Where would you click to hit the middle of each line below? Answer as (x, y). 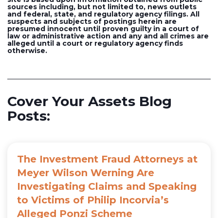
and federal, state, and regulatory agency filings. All (103, 14)
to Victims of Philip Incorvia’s (93, 200)
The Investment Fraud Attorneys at (107, 159)
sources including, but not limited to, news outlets (102, 7)
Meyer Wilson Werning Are (86, 173)
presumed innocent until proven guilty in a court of (103, 28)
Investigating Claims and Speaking (107, 186)
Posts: (29, 116)
